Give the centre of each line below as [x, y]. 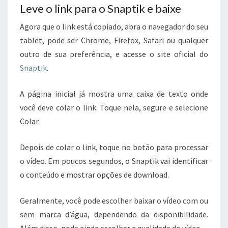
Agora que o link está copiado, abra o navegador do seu [114, 27]
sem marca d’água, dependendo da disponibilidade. [114, 215]
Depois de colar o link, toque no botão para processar [114, 147]
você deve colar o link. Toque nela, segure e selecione [114, 108]
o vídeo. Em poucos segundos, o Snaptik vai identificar [114, 161]
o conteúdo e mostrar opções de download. [94, 175]
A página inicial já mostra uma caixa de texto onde [114, 94]
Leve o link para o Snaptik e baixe [101, 9]
